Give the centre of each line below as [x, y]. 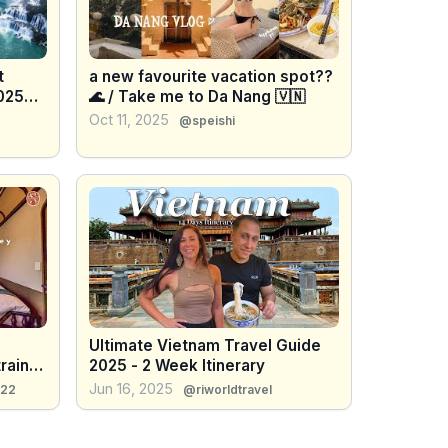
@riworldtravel [227, 389]
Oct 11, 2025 [129, 120]
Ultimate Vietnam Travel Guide [205, 345]
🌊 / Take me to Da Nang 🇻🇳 [197, 97]
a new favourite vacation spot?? [211, 77]
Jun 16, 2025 [131, 388]
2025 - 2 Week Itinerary [177, 365]
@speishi [207, 121]
